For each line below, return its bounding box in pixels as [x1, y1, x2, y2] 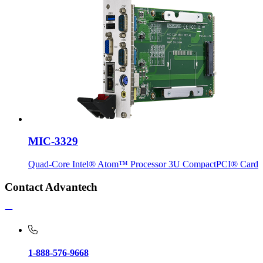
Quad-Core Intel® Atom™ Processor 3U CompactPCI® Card [28, 159, 258, 170]
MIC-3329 [28, 135, 78, 148]
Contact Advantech [5, 180, 97, 193]
